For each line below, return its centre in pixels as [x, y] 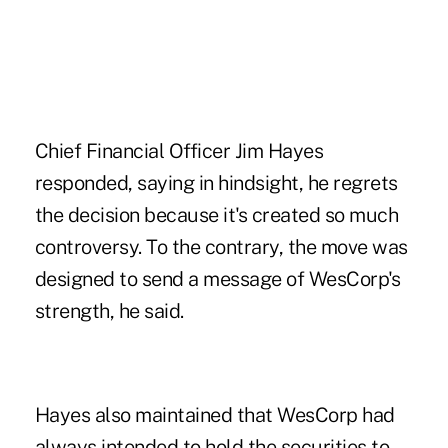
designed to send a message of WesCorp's [217, 278]
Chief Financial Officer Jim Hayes [179, 150]
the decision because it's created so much [216, 214]
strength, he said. [109, 310]
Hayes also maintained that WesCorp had [214, 414]
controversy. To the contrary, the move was [221, 246]
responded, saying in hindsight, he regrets [216, 182]
